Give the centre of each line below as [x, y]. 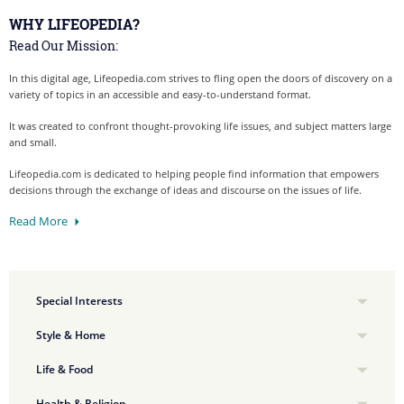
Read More [38, 221]
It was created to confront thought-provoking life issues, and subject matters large [200, 126]
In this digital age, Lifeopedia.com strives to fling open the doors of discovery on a [201, 78]
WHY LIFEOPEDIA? [74, 24]
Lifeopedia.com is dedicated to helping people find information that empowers [194, 174]
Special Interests [79, 301]
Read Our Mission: [64, 46]
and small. [33, 142]
